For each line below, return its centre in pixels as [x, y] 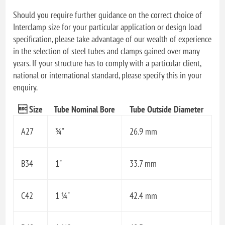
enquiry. [26, 87]
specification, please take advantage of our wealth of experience [113, 39]
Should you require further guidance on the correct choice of [108, 15]
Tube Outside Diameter [167, 109]
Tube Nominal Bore [85, 109]
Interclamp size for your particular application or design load [108, 27]
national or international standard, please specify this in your [108, 75]
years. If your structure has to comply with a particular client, [107, 63]
